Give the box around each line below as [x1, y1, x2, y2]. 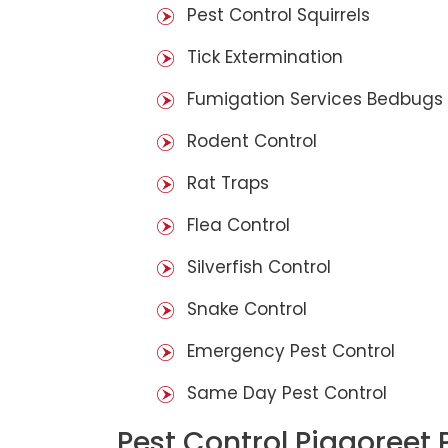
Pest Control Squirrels [187, 3, 370, 28]
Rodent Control [187, 129, 317, 154]
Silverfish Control [187, 255, 331, 280]
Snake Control [187, 297, 307, 322]
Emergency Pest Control [187, 339, 395, 364]
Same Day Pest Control [187, 381, 387, 406]
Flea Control [187, 213, 290, 238]
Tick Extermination [187, 45, 343, 70]
